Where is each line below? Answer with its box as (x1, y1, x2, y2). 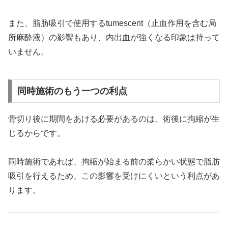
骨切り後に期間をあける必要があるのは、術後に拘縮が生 (8, 114, 220, 123)
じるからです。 (8, 128, 65, 137)
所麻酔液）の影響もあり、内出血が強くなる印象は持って (8, 33, 220, 42)
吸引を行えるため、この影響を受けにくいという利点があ (8, 172, 220, 181)
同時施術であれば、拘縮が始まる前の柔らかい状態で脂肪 (8, 157, 220, 166)
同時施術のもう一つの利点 (17, 85, 127, 96)
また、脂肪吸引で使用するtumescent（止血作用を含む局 (8, 19, 216, 28)
